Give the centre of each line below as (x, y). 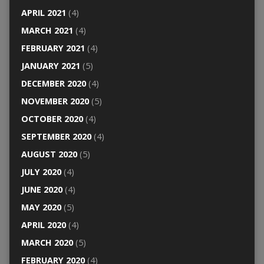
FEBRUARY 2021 (53, 48)
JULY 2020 (41, 171)
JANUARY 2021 (50, 65)
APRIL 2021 (43, 12)
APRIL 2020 (43, 225)
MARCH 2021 (47, 30)
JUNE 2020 (42, 189)
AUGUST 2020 (49, 154)
